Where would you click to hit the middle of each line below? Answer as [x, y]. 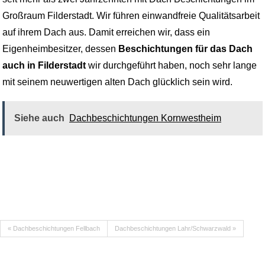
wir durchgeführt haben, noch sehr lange [171, 66]
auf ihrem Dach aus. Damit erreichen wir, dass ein [106, 33]
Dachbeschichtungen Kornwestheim [145, 118]
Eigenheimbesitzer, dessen [60, 49]
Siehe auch [39, 118]
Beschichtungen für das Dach [185, 49]
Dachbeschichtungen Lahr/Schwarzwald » [175, 229]
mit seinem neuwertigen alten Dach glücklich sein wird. [117, 82]
